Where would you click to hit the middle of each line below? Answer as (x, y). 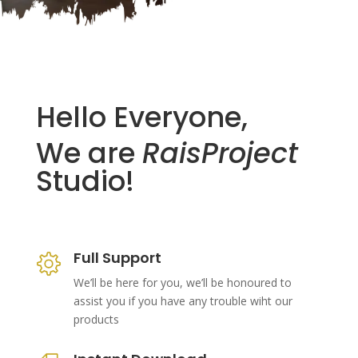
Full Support (117, 258)
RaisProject (220, 153)
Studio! (85, 181)
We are (89, 153)
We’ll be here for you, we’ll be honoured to (182, 283)
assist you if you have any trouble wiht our (183, 301)
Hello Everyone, (141, 117)
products (97, 320)
